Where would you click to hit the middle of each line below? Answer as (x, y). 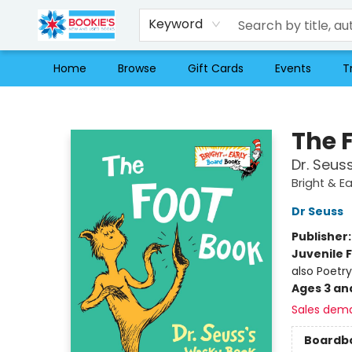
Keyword (176, 24)
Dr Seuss (317, 211)
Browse (137, 68)
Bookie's (33, 101)
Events (293, 68)
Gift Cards (216, 68)
